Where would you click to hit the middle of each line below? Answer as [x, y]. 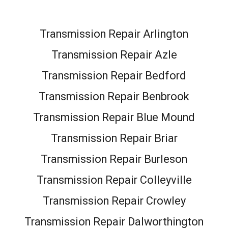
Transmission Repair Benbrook [114, 96]
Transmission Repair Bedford [114, 75]
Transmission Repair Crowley [114, 201]
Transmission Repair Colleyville [114, 180]
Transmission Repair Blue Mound [114, 117]
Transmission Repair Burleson [114, 159]
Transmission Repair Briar [114, 138]
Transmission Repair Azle [114, 54]
